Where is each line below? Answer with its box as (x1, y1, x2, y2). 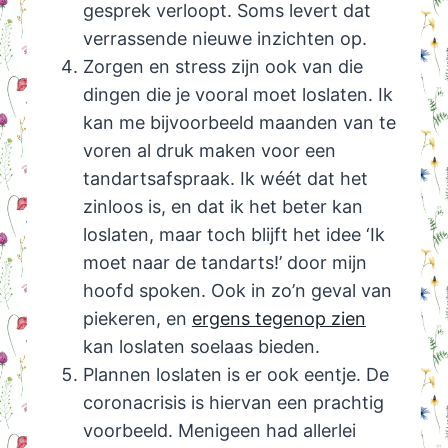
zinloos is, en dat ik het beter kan (82, 196, 363, 218)
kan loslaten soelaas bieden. (82, 336, 320, 358)
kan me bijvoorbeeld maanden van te (82, 112, 396, 134)
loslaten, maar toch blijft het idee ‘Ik (82, 224, 385, 246)
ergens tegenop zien (191, 308, 366, 330)
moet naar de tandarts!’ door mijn (82, 252, 367, 274)
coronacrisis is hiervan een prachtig (82, 392, 384, 414)
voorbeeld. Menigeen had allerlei (82, 420, 356, 442)
